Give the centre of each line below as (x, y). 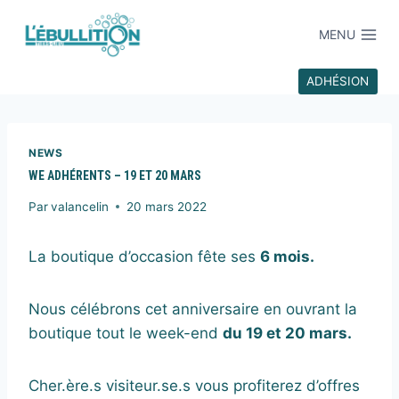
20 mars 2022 (167, 206)
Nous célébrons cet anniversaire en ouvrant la (193, 309)
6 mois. (287, 256)
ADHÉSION (338, 81)
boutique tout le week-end (126, 333)
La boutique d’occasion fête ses (144, 256)
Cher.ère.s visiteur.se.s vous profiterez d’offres (194, 385)
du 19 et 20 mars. (287, 333)
